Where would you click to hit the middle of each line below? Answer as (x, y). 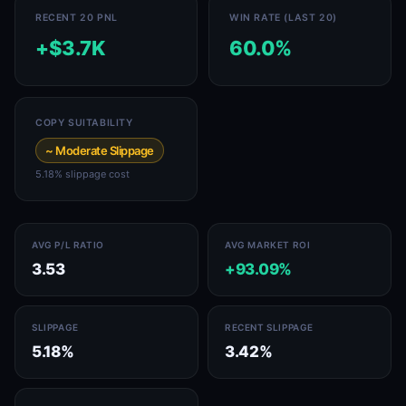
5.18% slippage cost (82, 174)
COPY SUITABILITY (84, 123)
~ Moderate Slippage (100, 150)
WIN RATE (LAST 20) (283, 18)
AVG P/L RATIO (68, 245)
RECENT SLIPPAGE (269, 327)
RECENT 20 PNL (77, 18)
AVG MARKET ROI (268, 245)
